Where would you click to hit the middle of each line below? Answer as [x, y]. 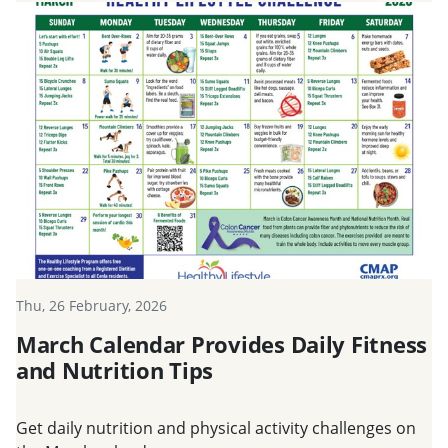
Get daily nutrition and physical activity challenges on [216, 428]
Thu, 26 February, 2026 [91, 306]
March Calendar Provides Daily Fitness [222, 345]
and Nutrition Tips [115, 371]
